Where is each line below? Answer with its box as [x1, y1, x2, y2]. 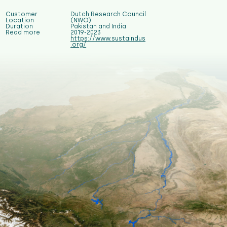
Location [6, 17, 34, 24]
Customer [6, 11, 37, 18]
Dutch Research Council [70, 11, 146, 18]
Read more [6, 29, 40, 36]
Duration [6, 23, 33, 30]
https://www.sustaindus [70, 35, 146, 43]
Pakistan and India [70, 23, 127, 30]
